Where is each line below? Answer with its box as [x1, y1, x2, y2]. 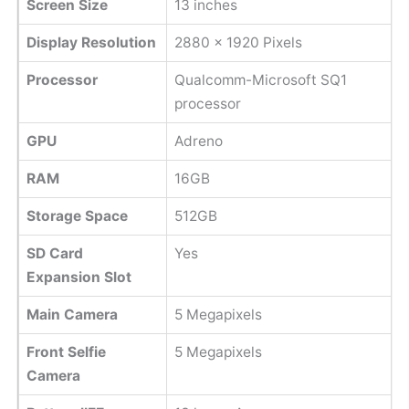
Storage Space [26, 206, 128, 225]
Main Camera [26, 305, 118, 323]
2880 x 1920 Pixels [173, 33, 302, 51]
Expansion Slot [26, 267, 131, 286]
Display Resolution [26, 33, 156, 51]
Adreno [173, 131, 223, 150]
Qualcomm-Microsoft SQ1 [173, 70, 347, 89]
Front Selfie [26, 342, 106, 361]
